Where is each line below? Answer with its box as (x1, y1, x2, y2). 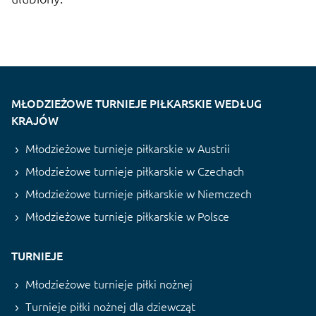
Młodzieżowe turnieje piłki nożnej (25, 276, 193, 292)
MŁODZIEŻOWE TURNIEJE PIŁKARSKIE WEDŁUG (11, 95, 262, 111)
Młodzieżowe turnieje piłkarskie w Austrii (25, 140, 230, 157)
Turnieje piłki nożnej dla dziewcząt (25, 298, 195, 315)
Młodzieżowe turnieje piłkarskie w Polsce (25, 208, 229, 224)
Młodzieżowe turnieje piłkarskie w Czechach (25, 163, 244, 179)
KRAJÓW (11, 112, 59, 128)
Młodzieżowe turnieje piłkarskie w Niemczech (25, 186, 252, 202)
